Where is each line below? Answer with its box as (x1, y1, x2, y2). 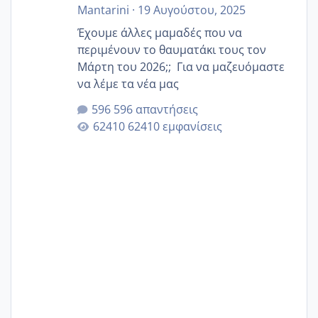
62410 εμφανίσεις (127, 118, 222, 134)
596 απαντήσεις (113, 101, 198, 117)
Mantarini (77, 1, 129, 18)
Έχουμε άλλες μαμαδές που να (77, 24, 242, 40)
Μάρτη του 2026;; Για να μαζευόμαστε (77, 58, 177, 75)
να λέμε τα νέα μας (77, 75, 179, 92)
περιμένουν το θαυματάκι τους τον (77, 41, 266, 57)
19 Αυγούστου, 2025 (137, 1, 246, 18)
